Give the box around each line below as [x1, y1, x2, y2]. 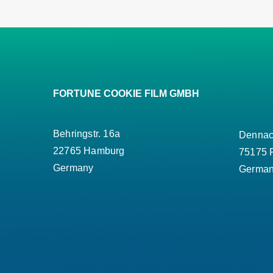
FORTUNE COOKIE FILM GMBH [53, 88, 199, 99]
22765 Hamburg [53, 146, 125, 157]
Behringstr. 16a [53, 129, 120, 140]
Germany [53, 163, 94, 174]
